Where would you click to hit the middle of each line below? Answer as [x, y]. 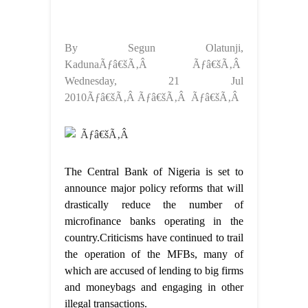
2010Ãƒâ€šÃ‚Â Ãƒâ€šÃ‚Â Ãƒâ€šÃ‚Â [153, 98]
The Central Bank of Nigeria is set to [154, 172]
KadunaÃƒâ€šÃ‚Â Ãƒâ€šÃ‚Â [154, 65]
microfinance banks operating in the [154, 221]
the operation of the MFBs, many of [154, 254]
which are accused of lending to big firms [154, 271]
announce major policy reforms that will [154, 188]
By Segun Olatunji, [154, 48]
